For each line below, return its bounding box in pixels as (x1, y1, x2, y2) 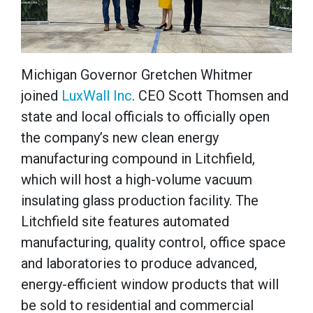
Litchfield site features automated (21, 213, 229, 231)
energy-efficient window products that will (21, 276, 279, 293)
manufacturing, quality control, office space (21, 234, 286, 252)
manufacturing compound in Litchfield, (21, 150, 255, 168)
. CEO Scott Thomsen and (132, 87, 289, 105)
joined (21, 87, 61, 105)
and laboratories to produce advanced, (21, 255, 257, 272)
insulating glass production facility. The (21, 192, 259, 210)
